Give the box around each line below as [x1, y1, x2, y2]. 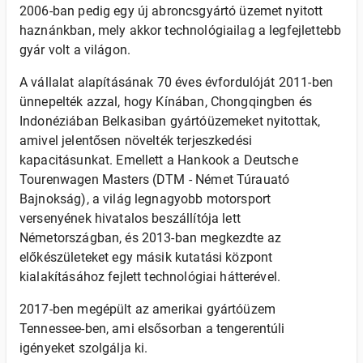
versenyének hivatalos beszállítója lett [19, 211, 241, 226]
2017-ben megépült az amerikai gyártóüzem [19, 301, 276, 317]
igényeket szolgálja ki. [19, 340, 148, 356]
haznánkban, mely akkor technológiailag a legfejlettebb [19, 23, 342, 38]
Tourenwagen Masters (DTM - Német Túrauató [19, 172, 290, 187]
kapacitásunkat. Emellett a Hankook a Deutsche [19, 152, 298, 168]
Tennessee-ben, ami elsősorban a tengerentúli [19, 321, 285, 336]
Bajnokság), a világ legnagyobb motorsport [19, 191, 271, 207]
